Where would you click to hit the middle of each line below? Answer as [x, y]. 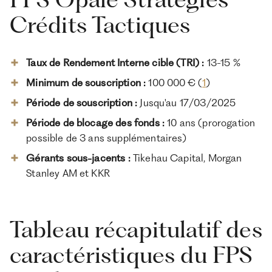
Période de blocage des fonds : [97, 122]
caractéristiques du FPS [131, 254]
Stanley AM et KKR [68, 173]
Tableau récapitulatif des [136, 229]
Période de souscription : [82, 102]
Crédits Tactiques [100, 25]
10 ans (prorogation [211, 122]
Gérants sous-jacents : [80, 158]
